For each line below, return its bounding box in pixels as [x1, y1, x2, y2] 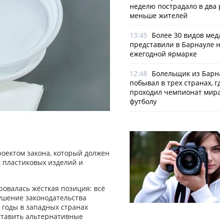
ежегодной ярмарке [130, 49, 197, 58]
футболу [130, 97, 157, 106]
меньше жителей [130, 11, 188, 20]
